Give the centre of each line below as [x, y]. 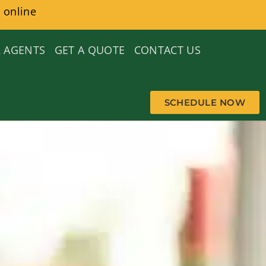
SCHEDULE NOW [205, 103]
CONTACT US [167, 50]
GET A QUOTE [90, 50]
